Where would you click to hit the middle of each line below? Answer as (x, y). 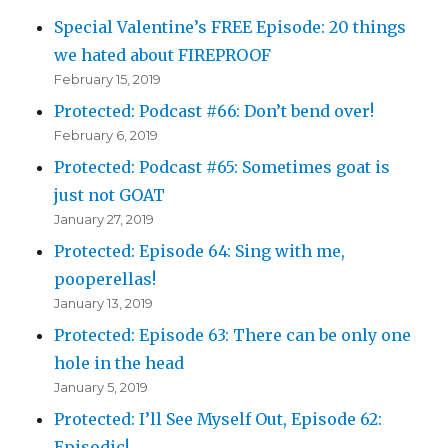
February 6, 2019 (106, 135)
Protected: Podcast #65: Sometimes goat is (222, 167)
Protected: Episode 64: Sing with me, (200, 251)
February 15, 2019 (108, 79)
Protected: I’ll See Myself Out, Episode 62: (218, 419)
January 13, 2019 (104, 303)
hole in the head (119, 363)
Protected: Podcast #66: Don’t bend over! (214, 111)
